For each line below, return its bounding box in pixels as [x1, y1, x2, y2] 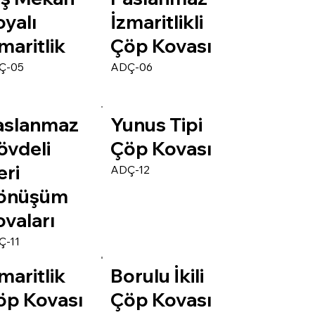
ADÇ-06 [110, 59, 153, 74]
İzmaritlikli [110, 10, 204, 34]
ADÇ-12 [110, 162, 150, 177]
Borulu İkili [110, 264, 205, 288]
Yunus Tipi [110, 113, 203, 137]
